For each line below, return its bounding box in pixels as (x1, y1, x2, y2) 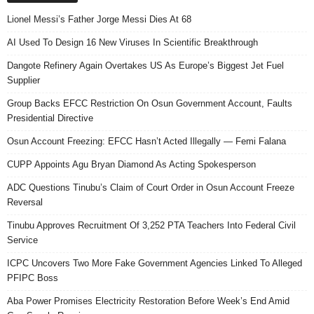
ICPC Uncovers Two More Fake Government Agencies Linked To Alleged (7, 258, 302, 269)
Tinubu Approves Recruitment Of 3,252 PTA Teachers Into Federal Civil (7, 220, 296, 231)
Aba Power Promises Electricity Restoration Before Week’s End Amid (7, 296, 289, 307)
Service (7, 235, 38, 246)
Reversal (7, 197, 43, 208)
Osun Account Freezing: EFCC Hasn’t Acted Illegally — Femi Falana (7, 136, 289, 147)
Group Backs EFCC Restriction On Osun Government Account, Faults (7, 98, 292, 109)
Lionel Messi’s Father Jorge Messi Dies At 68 (7, 14, 191, 25)
